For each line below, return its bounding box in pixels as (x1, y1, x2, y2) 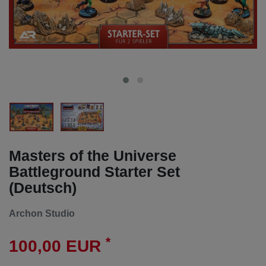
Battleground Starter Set (9, 163, 180, 180)
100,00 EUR (9, 237, 106, 256)
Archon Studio (9, 208, 75, 218)
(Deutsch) (9, 179, 77, 196)
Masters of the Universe (9, 147, 176, 164)
